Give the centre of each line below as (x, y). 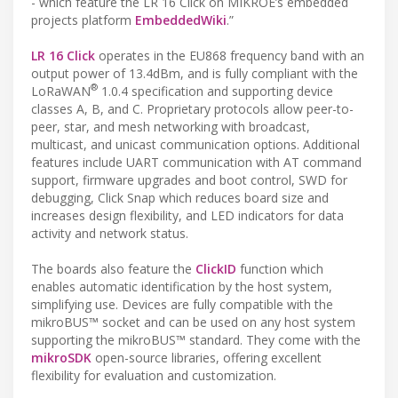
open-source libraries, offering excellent (207, 357)
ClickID (216, 268)
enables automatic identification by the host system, (182, 286)
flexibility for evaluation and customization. (154, 375)
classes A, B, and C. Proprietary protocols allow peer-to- (192, 108)
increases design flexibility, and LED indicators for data (187, 215)
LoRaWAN (61, 91)
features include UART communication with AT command (196, 162)
